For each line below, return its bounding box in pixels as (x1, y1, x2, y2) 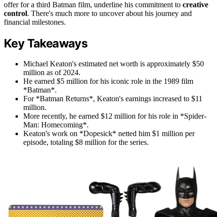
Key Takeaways (4, 36, 88, 50)
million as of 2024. (23, 68, 80, 77)
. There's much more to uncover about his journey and (27, 9, 192, 17)
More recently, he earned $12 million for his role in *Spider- (23, 112, 206, 121)
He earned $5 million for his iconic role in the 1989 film (23, 77, 193, 86)
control (4, 9, 27, 17)
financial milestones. (4, 17, 66, 26)
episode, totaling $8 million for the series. (23, 138, 149, 147)
